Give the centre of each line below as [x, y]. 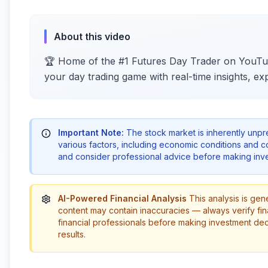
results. [72, 234]
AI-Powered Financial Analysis [122, 198]
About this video [92, 36]
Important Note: [91, 133]
